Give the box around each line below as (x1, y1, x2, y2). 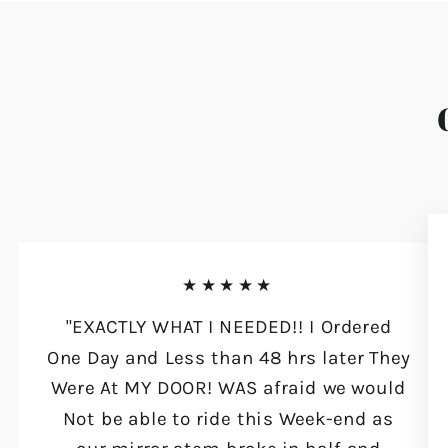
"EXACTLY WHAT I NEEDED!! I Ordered (65, 315, 392, 338)
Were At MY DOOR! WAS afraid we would (50, 376, 407, 399)
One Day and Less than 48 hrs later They (46, 346, 411, 369)
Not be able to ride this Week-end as (62, 407, 395, 429)
